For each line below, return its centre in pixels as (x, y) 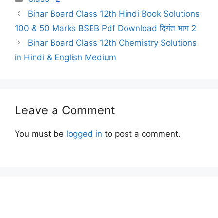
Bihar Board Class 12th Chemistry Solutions (112, 43)
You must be (40, 134)
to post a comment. (141, 134)
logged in (84, 134)
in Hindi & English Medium (65, 57)
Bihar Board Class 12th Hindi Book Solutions (114, 13)
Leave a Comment (65, 110)
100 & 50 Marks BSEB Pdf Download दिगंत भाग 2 (105, 28)
